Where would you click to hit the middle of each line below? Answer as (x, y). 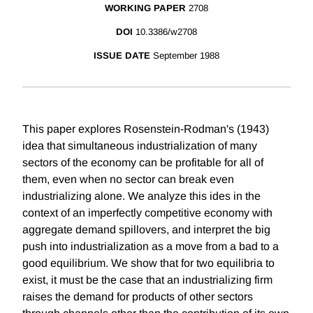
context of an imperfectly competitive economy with (147, 213)
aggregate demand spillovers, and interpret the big (146, 230)
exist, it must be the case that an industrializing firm (147, 280)
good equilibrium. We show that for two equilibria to (148, 263)
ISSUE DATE (122, 56)
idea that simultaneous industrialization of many (140, 146)
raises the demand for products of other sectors (138, 297)
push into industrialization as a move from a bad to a (151, 247)
